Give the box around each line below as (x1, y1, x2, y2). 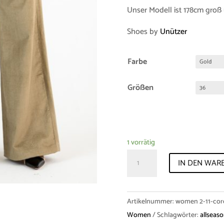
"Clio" (126, 189, 145, 203)
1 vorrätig (126, 136, 155, 148)
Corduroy (126, 202, 158, 216)
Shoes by (126, 24, 160, 38)
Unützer (159, 24, 187, 38)
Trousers (126, 175, 156, 189)
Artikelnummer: (126, 196, 175, 208)
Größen (127, 80, 153, 94)
